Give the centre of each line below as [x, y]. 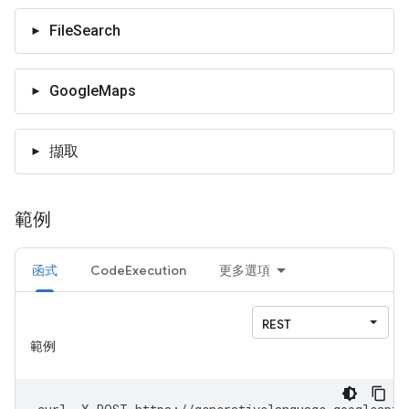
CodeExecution [138, 270]
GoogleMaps [93, 91]
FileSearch [85, 31]
